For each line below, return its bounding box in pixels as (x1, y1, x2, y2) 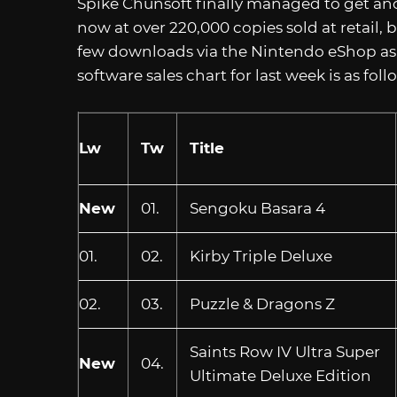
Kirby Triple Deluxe (189, 246, 332, 265)
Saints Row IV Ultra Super (189, 342, 380, 361)
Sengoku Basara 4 (189, 198, 325, 217)
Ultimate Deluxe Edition (189, 366, 371, 385)
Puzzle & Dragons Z (189, 294, 335, 313)
